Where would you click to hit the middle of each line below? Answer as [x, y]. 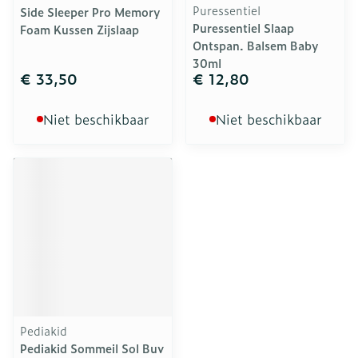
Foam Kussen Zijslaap [80, 29]
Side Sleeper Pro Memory [90, 12]
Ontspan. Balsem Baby [256, 45]
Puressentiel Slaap [243, 28]
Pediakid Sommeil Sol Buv [92, 348]
